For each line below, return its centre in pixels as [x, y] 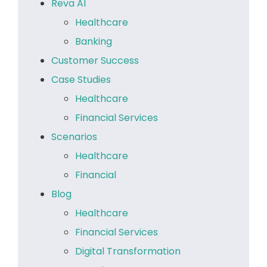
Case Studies [81, 79]
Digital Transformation [128, 251]
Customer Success [95, 60]
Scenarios [74, 136]
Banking [94, 41]
